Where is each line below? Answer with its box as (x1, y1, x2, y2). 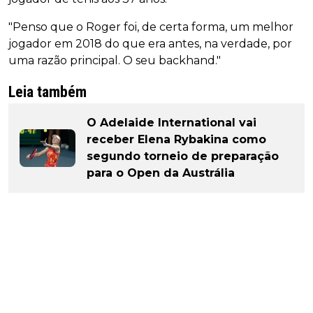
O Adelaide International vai (87, 116, 256, 130)
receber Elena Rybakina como (87, 133, 266, 147)
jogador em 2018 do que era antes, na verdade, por (8, 37, 292, 51)
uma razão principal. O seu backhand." (8, 54, 221, 68)
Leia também (8, 83, 87, 101)
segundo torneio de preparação (87, 150, 279, 163)
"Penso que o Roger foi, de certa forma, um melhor (8, 20, 293, 34)
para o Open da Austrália (87, 166, 235, 180)
